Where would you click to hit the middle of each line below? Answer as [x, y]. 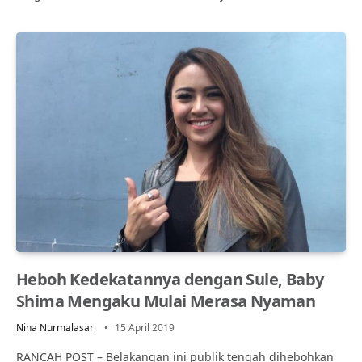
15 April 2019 [145, 327]
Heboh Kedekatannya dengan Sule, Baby [170, 279]
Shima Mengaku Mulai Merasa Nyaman [166, 301]
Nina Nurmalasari [56, 327]
